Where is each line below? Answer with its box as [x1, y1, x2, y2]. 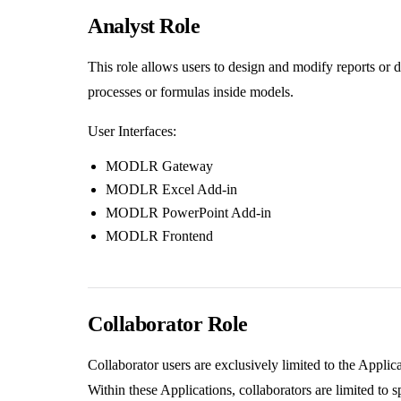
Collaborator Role [88, 311, 248, 336]
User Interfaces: [88, 123, 176, 139]
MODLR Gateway [106, 158, 213, 174]
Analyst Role [88, 13, 200, 38]
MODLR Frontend [106, 227, 213, 243]
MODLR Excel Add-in [106, 181, 237, 197]
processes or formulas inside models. [88, 83, 294, 99]
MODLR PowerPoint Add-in [106, 204, 271, 220]
